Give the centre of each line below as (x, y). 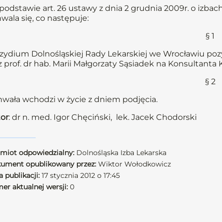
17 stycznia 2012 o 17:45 (80, 175)
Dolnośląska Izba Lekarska (120, 153)
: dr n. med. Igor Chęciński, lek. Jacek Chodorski (103, 117)
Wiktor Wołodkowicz (134, 164)
